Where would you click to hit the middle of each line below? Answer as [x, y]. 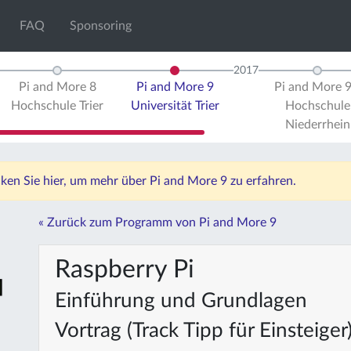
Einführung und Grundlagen [181, 301]
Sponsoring [101, 26]
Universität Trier [175, 106]
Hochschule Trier [57, 106]
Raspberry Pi [125, 270]
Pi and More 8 [57, 87]
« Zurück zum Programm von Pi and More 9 [157, 223]
